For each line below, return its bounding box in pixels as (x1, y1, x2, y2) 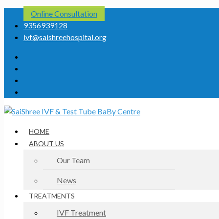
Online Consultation (31, 9, 97, 18)
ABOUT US (29, 139, 64, 148)
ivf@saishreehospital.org (23, 32, 107, 42)
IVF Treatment (57, 208, 106, 217)
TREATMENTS (29, 192, 75, 200)
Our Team (57, 155, 90, 165)
